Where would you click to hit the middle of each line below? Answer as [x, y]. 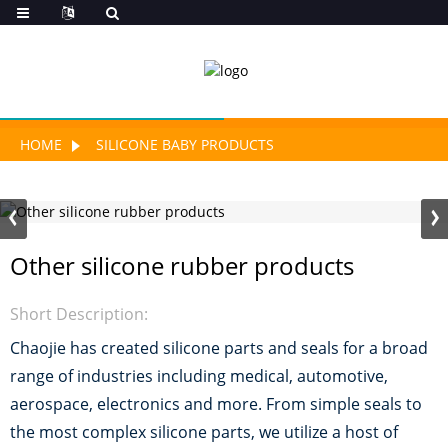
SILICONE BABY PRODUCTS [185, 144]
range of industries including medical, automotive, [199, 376]
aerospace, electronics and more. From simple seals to [216, 404]
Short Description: [79, 314]
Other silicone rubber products [182, 265]
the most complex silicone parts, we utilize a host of [204, 432]
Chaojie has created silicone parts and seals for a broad [219, 348]
